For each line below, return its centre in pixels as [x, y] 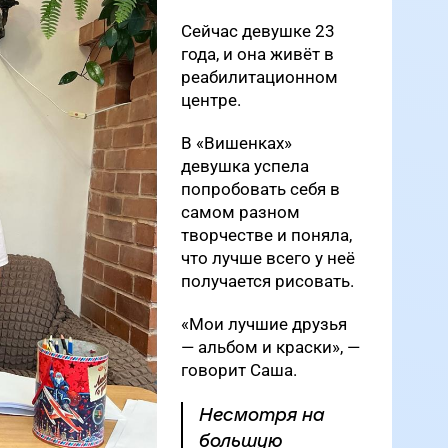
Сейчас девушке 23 [258, 31]
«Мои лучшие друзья [264, 324]
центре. [211, 100]
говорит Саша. [239, 370]
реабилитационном [259, 77]
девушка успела [245, 166]
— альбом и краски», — [270, 347]
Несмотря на [262, 415]
